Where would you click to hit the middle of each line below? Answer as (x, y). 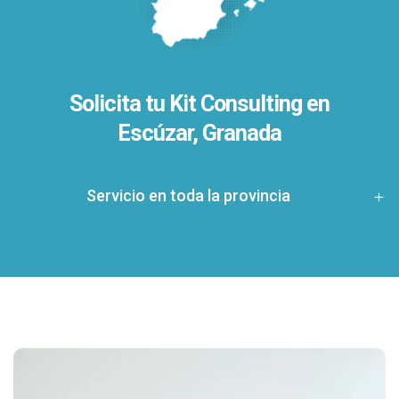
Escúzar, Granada (199, 133)
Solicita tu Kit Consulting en (199, 103)
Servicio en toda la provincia (188, 195)
